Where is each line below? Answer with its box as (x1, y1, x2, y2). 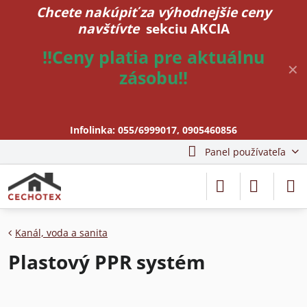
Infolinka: (70, 123, 118, 136)
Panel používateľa (204, 145, 286, 158)
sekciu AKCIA (146, 19, 230, 38)
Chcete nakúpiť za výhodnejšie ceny (36, 3, 271, 21)
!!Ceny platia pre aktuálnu (42, 46, 265, 69)
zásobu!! (119, 66, 188, 89)
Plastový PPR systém (8, 249, 206, 275)
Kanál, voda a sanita (15, 226, 108, 239)
